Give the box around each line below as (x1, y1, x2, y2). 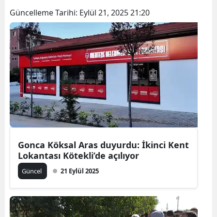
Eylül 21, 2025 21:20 (79, 7, 150, 18)
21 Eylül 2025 (61, 167, 99, 175)
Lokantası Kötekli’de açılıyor (18, 150, 139, 161)
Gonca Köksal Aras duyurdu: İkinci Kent (18, 139, 189, 151)
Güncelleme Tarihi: (10, 7, 79, 18)
